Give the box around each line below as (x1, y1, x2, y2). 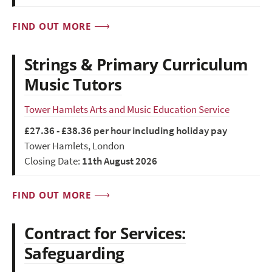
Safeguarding (24, 243, 124, 264)
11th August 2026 (82, 154, 157, 169)
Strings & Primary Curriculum (24, 54, 248, 75)
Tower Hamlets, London (24, 139, 124, 154)
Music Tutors (24, 74, 122, 95)
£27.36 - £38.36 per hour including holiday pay (24, 124, 227, 138)
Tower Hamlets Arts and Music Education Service (24, 103, 229, 117)
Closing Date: (24, 154, 82, 169)
